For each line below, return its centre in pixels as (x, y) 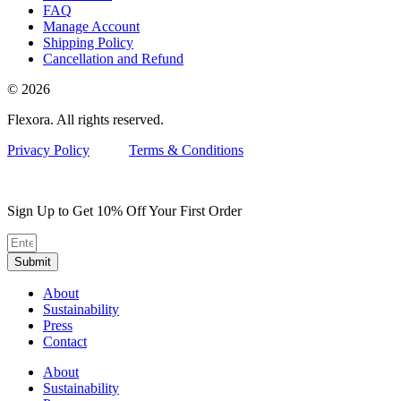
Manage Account (91, 26)
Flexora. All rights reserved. (85, 119)
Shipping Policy (88, 42)
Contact (65, 341)
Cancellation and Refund (113, 58)
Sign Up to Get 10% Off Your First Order (124, 210)
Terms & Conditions (186, 149)
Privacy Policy (48, 149)
